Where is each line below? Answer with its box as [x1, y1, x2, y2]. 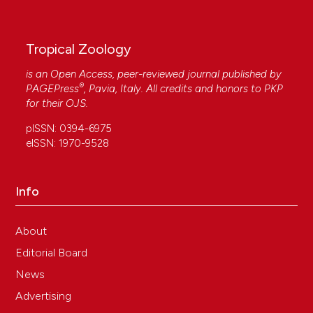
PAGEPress [26, 82, 80, 96]
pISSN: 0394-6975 [26, 122, 112, 136]
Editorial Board [15, 246, 88, 260]
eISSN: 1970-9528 [26, 137, 110, 150]
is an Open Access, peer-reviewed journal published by [26, 68, 282, 81]
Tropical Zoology [26, 41, 132, 58]
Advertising [15, 289, 72, 303]
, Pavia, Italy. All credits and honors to [84, 82, 265, 96]
